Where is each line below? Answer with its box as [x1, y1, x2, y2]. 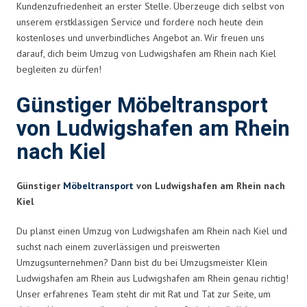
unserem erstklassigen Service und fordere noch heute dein [16, 15, 263, 28]
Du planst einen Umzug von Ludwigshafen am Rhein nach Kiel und [16, 224, 287, 237]
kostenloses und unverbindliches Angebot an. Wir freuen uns [16, 31, 265, 44]
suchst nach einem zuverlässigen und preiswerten [16, 240, 220, 253]
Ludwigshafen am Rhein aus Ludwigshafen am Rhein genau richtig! [16, 271, 288, 284]
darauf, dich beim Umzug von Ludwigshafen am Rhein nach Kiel [16, 47, 276, 60]
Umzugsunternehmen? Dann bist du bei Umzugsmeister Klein [16, 256, 267, 269]
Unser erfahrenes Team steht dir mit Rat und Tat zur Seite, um [16, 287, 271, 300]
